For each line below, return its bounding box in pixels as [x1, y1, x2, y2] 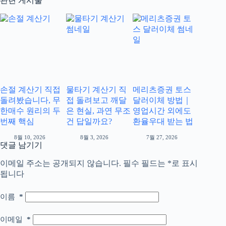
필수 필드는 [123, 158, 167, 167]
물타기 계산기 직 [66, 85, 127, 94]
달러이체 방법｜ [132, 96, 191, 105]
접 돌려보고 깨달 [66, 96, 127, 105]
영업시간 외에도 [132, 106, 191, 116]
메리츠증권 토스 [132, 85, 191, 94]
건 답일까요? [66, 117, 112, 126]
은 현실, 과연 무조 [66, 106, 131, 116]
